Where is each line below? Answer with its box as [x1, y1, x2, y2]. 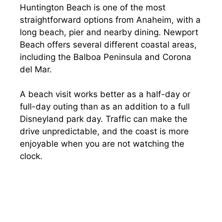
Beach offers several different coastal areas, [20, 39, 197, 50]
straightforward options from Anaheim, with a [20, 14, 201, 25]
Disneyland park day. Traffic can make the [20, 114, 187, 124]
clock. [20, 151, 43, 161]
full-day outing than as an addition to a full [20, 102, 190, 111]
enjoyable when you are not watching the [20, 139, 184, 149]
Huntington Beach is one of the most [20, 2, 166, 12]
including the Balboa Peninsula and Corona [20, 52, 191, 62]
